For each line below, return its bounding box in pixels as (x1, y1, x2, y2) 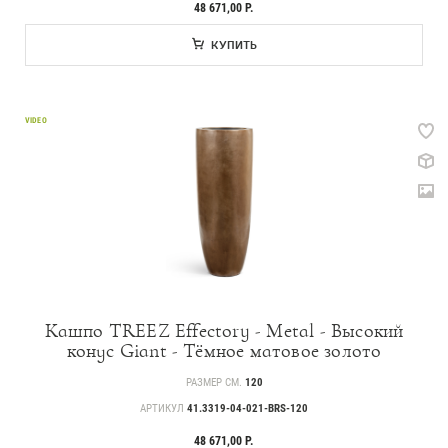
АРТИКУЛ (140, 401, 187, 415)
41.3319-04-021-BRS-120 (187, 401, 308, 415)
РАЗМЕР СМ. (185, 375, 245, 389)
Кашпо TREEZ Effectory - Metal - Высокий (44, 318, 404, 343)
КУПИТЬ (211, 37, 257, 52)
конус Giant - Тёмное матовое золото (66, 338, 382, 363)
